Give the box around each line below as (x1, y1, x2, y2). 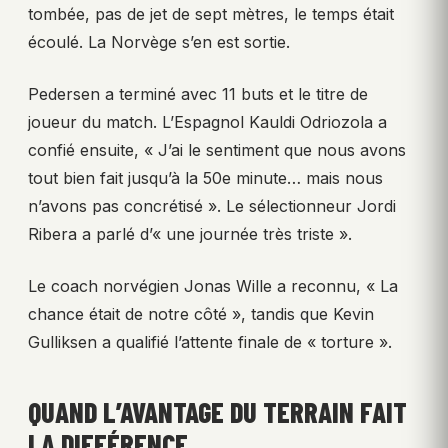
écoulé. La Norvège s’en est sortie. (28, 31, 290, 52)
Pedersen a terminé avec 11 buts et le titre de (28, 83, 368, 104)
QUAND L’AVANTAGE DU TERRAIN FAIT (28, 394, 407, 429)
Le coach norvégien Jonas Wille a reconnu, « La (28, 275, 398, 296)
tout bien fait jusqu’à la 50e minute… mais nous (28, 167, 383, 188)
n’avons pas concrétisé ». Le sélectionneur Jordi (28, 195, 396, 216)
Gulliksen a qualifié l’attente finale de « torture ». (28, 331, 392, 352)
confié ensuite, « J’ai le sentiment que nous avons (28, 139, 406, 160)
